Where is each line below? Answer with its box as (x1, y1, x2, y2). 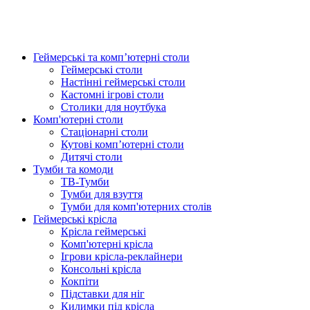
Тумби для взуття (61, 188, 143, 200)
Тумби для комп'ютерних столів (61, 201, 212, 212)
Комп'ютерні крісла (61, 238, 153, 250)
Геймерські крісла (33, 213, 117, 225)
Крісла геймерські (61, 226, 146, 237)
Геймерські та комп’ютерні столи (33, 51, 190, 63)
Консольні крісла (61, 263, 141, 275)
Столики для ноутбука (61, 101, 166, 113)
